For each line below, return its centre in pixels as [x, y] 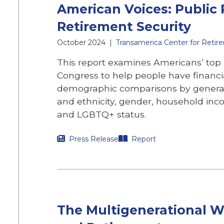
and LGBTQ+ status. [101, 114]
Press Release [94, 139]
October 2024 [81, 42]
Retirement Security [124, 26]
